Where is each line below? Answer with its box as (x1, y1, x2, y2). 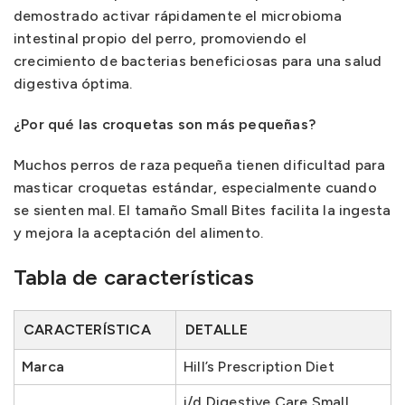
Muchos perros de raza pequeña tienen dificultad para (14, 156, 386, 174)
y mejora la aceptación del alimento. (14, 224, 264, 241)
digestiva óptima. (14, 75, 133, 92)
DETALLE (185, 321, 249, 338)
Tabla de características (14, 264, 254, 290)
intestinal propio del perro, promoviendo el (14, 30, 307, 47)
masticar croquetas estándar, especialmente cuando (14, 179, 377, 196)
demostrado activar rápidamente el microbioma (14, 7, 342, 24)
